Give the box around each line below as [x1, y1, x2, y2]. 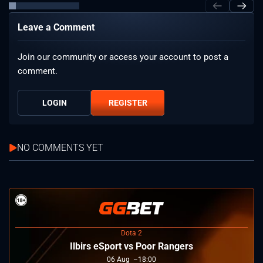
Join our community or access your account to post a [18, 52, 228, 63]
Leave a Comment [18, 22, 95, 33]
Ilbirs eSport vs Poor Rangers [70, 241, 193, 252]
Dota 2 [121, 229, 142, 238]
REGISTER [108, 98, 147, 108]
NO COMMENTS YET [17, 142, 103, 154]
